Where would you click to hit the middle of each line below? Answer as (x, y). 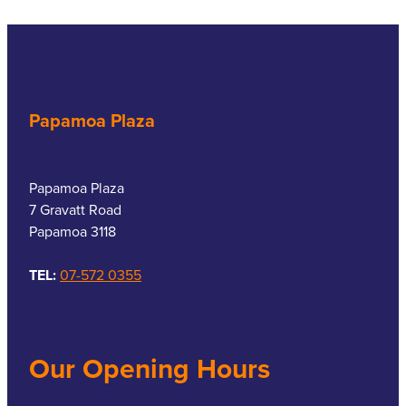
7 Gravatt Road (75, 209)
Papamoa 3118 (72, 231)
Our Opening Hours (150, 368)
